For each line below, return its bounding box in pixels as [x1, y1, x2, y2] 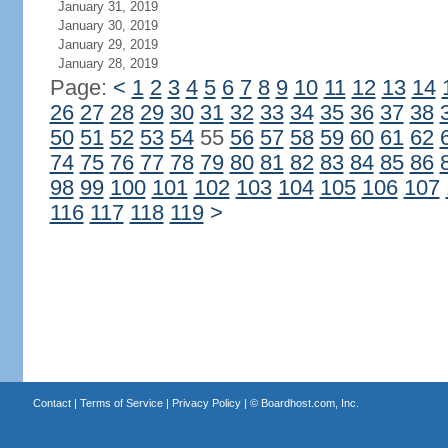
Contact [32, 397, 71, 409]
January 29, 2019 [57, 37, 158, 52]
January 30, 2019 [57, 18, 158, 33]
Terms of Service [79, 397, 163, 409]
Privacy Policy [171, 397, 241, 409]
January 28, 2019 [57, 56, 158, 71]
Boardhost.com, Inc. [260, 397, 359, 409]
